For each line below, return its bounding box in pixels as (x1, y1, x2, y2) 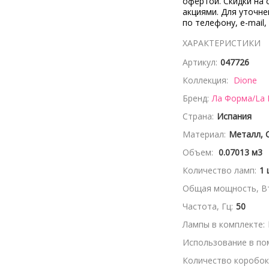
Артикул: (183, 56, 217, 68)
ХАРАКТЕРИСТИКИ (183, 37, 261, 49)
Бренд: (183, 92, 209, 104)
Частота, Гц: (183, 201, 233, 212)
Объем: (183, 147, 216, 158)
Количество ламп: (183, 165, 256, 176)
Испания (217, 110, 252, 122)
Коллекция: (183, 74, 228, 86)
